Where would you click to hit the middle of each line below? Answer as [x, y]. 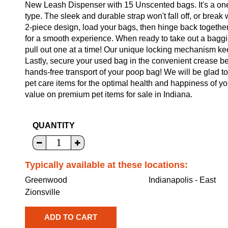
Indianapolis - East [182, 180]
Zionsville [42, 192]
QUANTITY [54, 125]
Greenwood [46, 180]
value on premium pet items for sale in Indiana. [109, 94]
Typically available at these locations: [106, 165]
